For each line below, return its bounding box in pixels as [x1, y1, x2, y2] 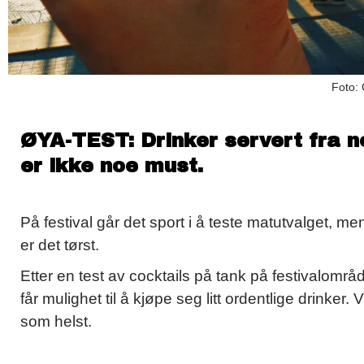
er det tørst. [20, 236, 99, 254]
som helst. [20, 313, 92, 331]
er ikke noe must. [20, 155, 203, 177]
